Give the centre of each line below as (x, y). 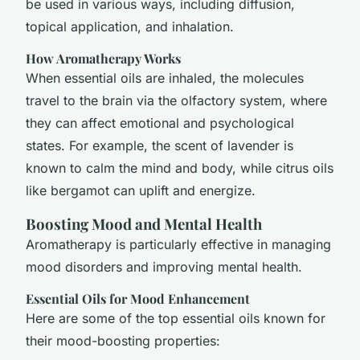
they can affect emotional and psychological (160, 123)
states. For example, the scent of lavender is (160, 145)
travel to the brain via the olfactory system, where (176, 100)
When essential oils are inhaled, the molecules (165, 78)
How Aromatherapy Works (103, 58)
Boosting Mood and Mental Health (144, 223)
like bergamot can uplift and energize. (141, 190)
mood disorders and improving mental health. (164, 266)
